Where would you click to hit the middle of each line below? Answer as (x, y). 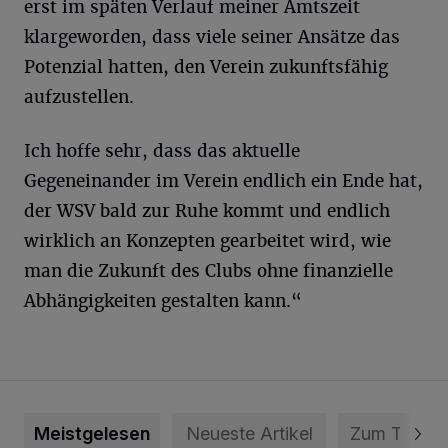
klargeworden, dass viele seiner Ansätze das (212, 36)
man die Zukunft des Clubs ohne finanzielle (208, 270)
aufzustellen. (79, 96)
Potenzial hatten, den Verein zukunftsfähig (206, 66)
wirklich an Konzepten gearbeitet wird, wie (207, 240)
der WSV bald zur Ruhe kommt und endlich (207, 210)
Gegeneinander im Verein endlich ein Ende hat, (223, 180)
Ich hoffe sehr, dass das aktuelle (162, 150)
